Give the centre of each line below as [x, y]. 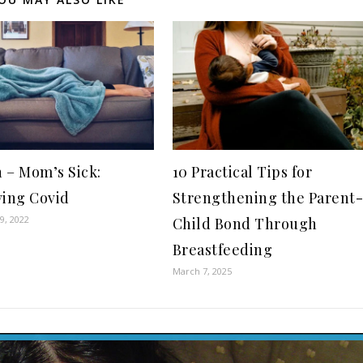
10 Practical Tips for [242, 172]
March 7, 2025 [202, 271]
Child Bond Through [245, 224]
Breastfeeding [222, 250]
